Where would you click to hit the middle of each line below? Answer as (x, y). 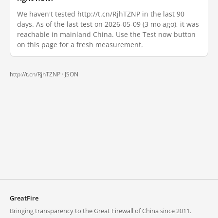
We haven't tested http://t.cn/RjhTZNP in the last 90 (101, 14)
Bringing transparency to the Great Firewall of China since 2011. (100, 211)
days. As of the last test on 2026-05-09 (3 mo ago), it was (108, 24)
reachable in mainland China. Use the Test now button (106, 34)
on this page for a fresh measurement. (80, 45)
